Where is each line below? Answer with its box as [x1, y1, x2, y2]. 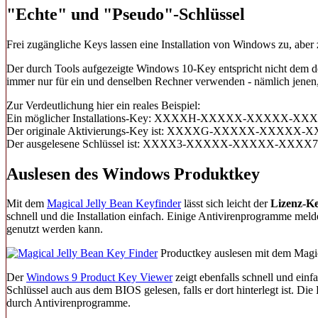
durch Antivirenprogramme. [6, 297, 131, 309]
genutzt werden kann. [6, 223, 103, 236]
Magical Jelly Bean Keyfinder [47, 197, 181, 210]
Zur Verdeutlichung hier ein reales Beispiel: [6, 99, 200, 111]
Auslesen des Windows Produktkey [6, 164, 260, 183]
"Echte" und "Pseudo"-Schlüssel [6, 4, 245, 23]
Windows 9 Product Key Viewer [26, 271, 172, 284]
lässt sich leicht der [181, 197, 270, 210]
